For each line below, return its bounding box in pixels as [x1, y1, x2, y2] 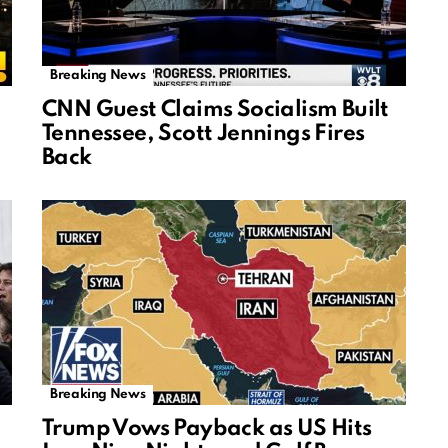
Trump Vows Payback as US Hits [42, 418, 372, 441]
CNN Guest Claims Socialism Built [42, 99, 389, 122]
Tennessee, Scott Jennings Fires [42, 123, 365, 146]
